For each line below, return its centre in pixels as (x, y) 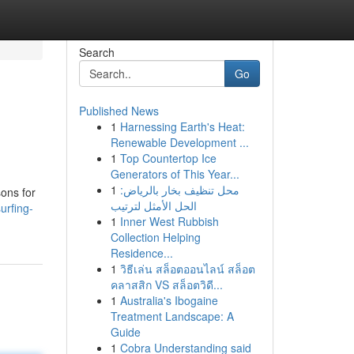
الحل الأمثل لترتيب (153, 205)
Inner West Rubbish (169, 221)
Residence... (141, 253)
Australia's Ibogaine (169, 300)
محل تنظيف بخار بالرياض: (179, 190)
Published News (119, 111)
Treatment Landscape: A (172, 316)
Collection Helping (155, 237)
